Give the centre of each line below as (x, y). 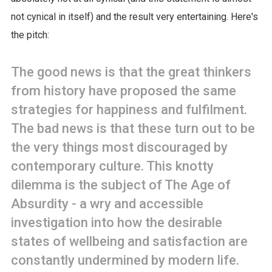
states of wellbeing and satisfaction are (129, 241)
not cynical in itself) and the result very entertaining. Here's (134, 16)
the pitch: (30, 35)
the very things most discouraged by (119, 147)
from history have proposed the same (123, 90)
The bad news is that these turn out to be (133, 128)
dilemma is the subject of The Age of (121, 185)
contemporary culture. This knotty (112, 166)
